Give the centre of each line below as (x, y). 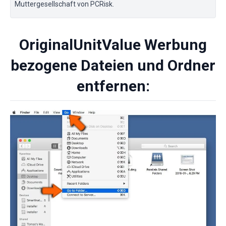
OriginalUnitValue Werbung (113, 45)
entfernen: (113, 86)
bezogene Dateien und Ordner (113, 66)
